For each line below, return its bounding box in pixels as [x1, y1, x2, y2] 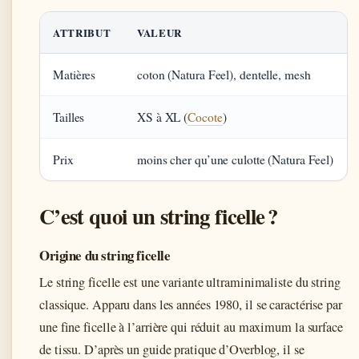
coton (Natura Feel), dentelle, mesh [137, 66, 311, 83]
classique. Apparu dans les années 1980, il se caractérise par [39, 295, 342, 313]
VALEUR [137, 24, 182, 40]
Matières [53, 66, 96, 83]
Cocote [188, 108, 223, 125]
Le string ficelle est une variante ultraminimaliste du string [39, 272, 341, 291]
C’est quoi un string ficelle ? [39, 200, 277, 232]
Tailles [53, 108, 85, 125]
